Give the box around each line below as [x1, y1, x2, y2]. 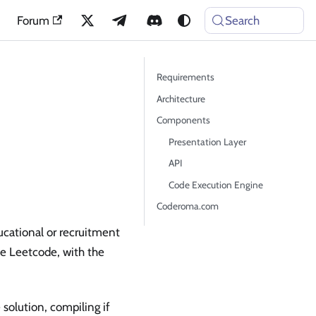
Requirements [157, 71, 214, 83]
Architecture [157, 92, 205, 104]
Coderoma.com [157, 200, 219, 212]
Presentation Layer [169, 135, 246, 147]
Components [157, 114, 210, 126]
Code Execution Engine [169, 178, 263, 190]
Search [225, 13, 260, 28]
